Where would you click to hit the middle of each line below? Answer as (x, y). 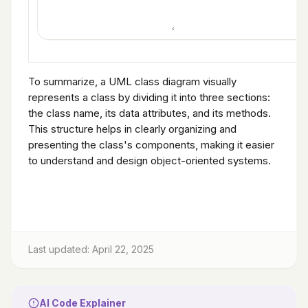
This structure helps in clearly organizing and (132, 129)
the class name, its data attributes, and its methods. (150, 113)
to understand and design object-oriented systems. (150, 160)
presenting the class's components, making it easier (151, 144)
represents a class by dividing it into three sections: (149, 97)
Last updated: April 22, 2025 (91, 250)
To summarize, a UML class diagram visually (132, 81)
